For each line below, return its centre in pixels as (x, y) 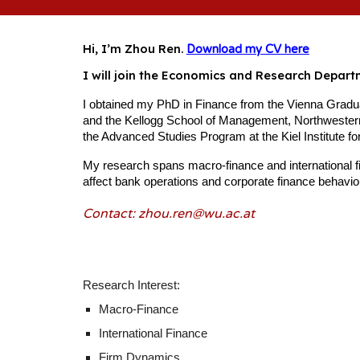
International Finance (153, 333)
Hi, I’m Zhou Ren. (134, 49)
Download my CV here (247, 49)
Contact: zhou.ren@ (143, 214)
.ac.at (241, 214)
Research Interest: (131, 285)
